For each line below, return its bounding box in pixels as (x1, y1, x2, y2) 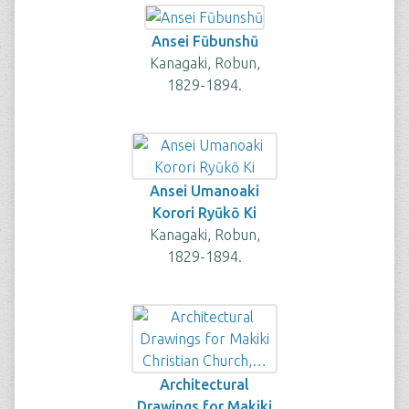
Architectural (160, 376, 249, 393)
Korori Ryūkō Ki (152, 204, 257, 221)
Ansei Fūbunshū (151, 33, 258, 49)
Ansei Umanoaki (150, 183, 259, 199)
